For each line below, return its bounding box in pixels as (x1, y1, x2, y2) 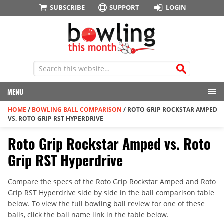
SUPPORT (109, 3, 140, 12)
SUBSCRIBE (49, 3, 85, 12)
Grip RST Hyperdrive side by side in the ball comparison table (8, 188, 214, 198)
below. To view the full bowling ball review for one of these (8, 199, 205, 209)
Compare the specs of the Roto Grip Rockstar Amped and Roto (8, 177, 216, 187)
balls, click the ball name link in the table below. (8, 210, 169, 220)
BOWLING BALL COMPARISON (32, 105, 122, 114)
